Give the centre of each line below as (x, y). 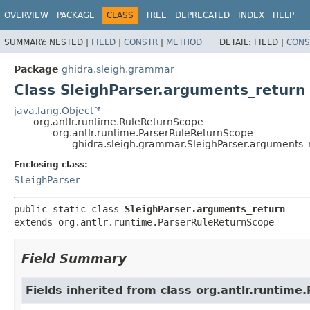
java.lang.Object (54, 110)
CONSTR (141, 42)
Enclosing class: (51, 164)
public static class (69, 209)
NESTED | (70, 42)
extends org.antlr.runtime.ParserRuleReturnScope (144, 222)
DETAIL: (237, 42)
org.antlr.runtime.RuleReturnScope (118, 121)
